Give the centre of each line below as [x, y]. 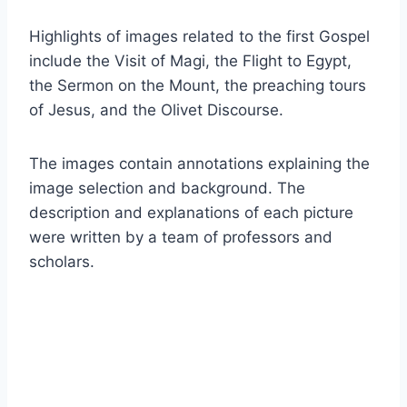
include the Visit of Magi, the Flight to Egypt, [190, 60]
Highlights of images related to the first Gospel [199, 36]
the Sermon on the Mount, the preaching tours [198, 85]
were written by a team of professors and [181, 237]
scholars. [62, 261]
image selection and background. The [167, 188]
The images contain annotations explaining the [199, 163]
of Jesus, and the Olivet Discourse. [156, 109]
